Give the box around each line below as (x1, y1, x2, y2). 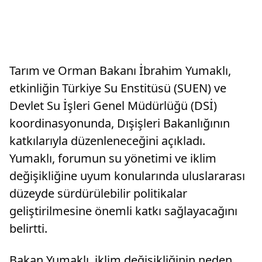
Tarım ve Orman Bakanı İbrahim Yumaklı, (9, 63, 231, 78)
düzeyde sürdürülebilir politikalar (9, 185, 187, 201)
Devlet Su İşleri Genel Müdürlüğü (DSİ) (9, 98, 217, 113)
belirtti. (9, 220, 47, 236)
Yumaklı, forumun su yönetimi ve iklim (9, 150, 216, 166)
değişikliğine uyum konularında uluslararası (9, 168, 245, 184)
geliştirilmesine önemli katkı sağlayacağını (9, 203, 237, 219)
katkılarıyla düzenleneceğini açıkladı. (9, 133, 205, 149)
